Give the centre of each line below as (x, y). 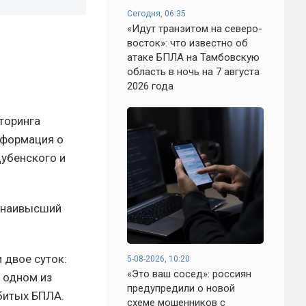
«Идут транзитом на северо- (195, 29)
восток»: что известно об (187, 43)
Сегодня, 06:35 (156, 14)
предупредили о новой (181, 288)
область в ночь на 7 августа (193, 72)
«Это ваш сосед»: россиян (189, 274)
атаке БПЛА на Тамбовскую (193, 57)
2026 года (150, 86)
